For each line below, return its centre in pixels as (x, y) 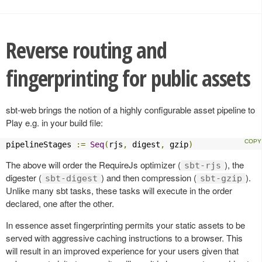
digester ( (24, 177)
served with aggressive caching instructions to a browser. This (124, 237)
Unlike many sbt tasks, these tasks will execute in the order (119, 190)
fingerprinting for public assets (128, 78)
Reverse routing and (86, 50)
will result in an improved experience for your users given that (122, 250)
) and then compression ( (149, 177)
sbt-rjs (203, 165)
